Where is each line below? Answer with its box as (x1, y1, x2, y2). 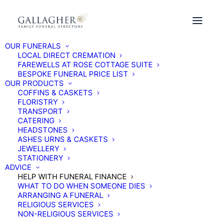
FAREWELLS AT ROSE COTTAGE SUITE (18, 60, 153, 69)
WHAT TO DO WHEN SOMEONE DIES (18, 181, 145, 191)
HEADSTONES (18, 125, 68, 135)
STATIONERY (18, 153, 63, 163)
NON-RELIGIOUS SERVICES (18, 209, 113, 219)
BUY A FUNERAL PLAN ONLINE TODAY (36, 46, 184, 55)
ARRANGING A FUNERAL (18, 191, 103, 200)
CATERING (18, 116, 55, 125)
